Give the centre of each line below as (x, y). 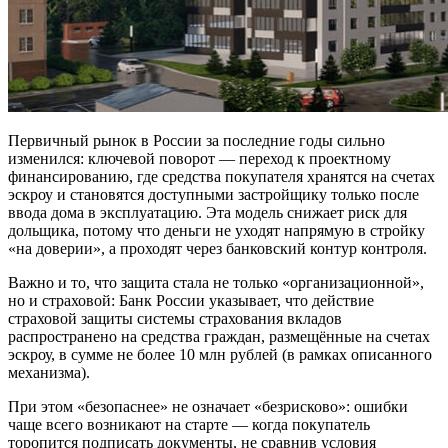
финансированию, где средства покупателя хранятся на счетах (221, 176)
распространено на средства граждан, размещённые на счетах (219, 336)
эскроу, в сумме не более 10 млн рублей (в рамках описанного (220, 354)
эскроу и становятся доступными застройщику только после (213, 194)
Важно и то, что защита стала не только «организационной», (216, 282)
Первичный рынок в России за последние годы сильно (196, 140)
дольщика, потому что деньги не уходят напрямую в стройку (216, 230)
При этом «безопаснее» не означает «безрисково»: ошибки (208, 406)
